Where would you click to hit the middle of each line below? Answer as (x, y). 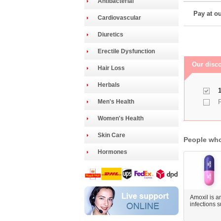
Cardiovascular (119, 18)
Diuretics (110, 35)
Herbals (109, 85)
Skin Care (111, 135)
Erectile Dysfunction (126, 51)
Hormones (112, 152)
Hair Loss (111, 68)
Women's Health (120, 118)
